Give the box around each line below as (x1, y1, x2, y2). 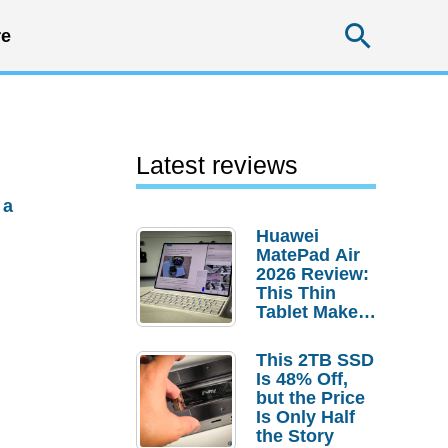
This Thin (256, 283, 336, 303)
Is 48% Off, (256, 369, 348, 389)
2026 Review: (256, 264, 369, 284)
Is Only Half (256, 407, 355, 427)
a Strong (256, 321, 329, 341)
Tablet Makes (256, 302, 368, 322)
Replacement (256, 359, 368, 379)
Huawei (256, 226, 319, 246)
